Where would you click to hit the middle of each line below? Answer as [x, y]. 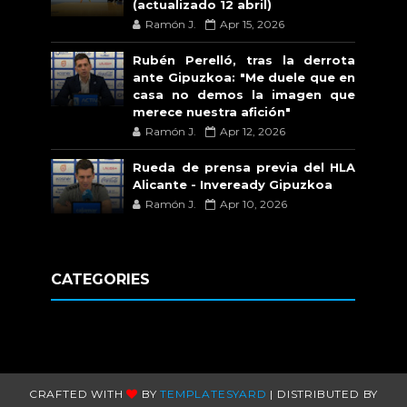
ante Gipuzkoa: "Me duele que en [244, 77]
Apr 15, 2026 [253, 24]
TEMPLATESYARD [213, 393]
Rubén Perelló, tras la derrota [244, 60]
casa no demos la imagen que [244, 94]
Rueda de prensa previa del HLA [244, 167]
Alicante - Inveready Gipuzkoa [233, 184]
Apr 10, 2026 [254, 203]
